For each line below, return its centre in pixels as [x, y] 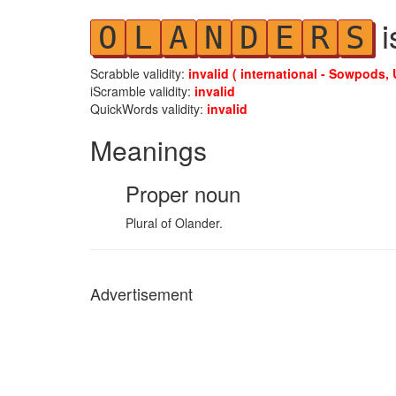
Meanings [148, 150]
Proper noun [183, 193]
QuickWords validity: [148, 109]
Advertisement [141, 293]
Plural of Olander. [174, 223]
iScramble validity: [142, 91]
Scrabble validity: [139, 73]
